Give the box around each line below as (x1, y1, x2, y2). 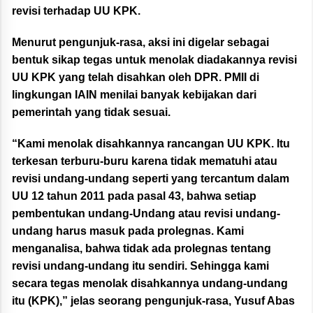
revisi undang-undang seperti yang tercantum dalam (12, 173, 289, 185)
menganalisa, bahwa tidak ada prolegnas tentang (12, 242, 271, 255)
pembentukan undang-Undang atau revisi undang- (12, 208, 280, 220)
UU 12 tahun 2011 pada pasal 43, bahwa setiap (12, 190, 256, 203)
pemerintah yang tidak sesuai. (12, 106, 170, 119)
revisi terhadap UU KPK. (12, 5, 140, 17)
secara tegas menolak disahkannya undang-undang (12, 277, 288, 290)
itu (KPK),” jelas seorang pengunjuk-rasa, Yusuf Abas (12, 295, 295, 307)
